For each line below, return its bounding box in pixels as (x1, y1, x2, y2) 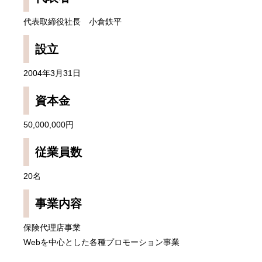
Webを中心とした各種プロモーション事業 (23, 237, 180, 247)
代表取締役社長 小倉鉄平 (23, 17, 122, 26)
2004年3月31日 (23, 68, 81, 78)
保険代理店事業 (23, 223, 81, 232)
